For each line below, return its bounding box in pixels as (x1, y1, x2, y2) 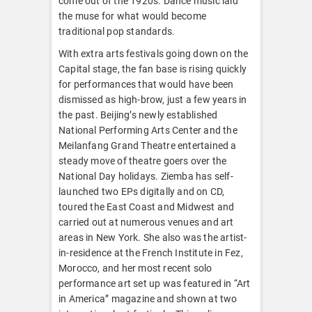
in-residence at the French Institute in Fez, (58, 247, 243, 258)
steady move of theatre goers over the (58, 155, 227, 166)
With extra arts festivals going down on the (58, 47, 249, 59)
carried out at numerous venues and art (58, 216, 234, 228)
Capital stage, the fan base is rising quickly (58, 63, 247, 75)
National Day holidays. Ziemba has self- (58, 170, 233, 182)
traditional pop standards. (58, 25, 175, 37)
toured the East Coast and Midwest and (58, 201, 235, 212)
